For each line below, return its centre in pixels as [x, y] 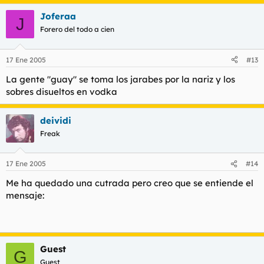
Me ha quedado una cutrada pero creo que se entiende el [130, 183]
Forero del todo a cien [77, 29]
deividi [56, 120]
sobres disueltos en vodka [62, 91]
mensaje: [25, 195]
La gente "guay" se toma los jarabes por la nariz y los [121, 79]
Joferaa [58, 16]
